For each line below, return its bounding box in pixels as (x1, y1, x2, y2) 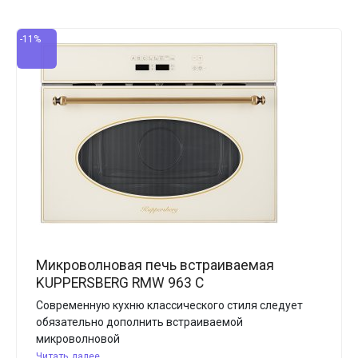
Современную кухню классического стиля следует (36, 299, 303, 312)
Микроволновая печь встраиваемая (36, 257, 274, 273)
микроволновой (36, 332, 120, 345)
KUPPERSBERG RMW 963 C (36, 275, 204, 291)
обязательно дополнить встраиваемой (36, 316, 243, 328)
